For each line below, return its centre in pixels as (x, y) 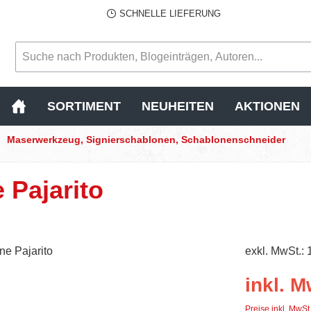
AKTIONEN (267, 106)
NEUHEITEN (178, 106)
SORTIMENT (84, 106)
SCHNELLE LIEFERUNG (170, 13)
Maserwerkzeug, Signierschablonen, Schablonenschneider (146, 140)
